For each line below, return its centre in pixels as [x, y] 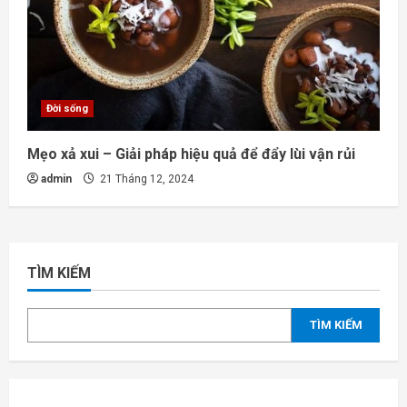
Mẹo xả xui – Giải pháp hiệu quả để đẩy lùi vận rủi [191, 154]
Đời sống [67, 108]
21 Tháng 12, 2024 [145, 179]
